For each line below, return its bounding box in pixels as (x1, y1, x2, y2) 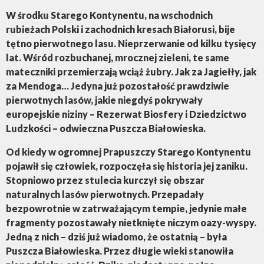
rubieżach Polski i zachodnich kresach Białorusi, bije (6, 24, 235, 35)
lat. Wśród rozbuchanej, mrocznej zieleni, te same (6, 52, 229, 64)
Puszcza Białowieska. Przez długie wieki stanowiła (6, 245, 233, 257)
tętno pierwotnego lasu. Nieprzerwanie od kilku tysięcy (6, 38, 256, 49)
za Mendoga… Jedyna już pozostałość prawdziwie (6, 80, 229, 92)
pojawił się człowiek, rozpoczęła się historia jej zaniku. (6, 160, 247, 172)
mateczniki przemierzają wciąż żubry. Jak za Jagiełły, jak (6, 66, 256, 78)
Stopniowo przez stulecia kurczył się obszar (6, 174, 204, 186)
